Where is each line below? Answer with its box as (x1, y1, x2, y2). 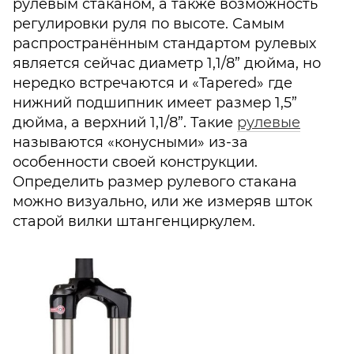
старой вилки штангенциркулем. (13, 213, 255, 231)
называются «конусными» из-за (13, 134, 248, 152)
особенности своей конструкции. (13, 153, 258, 171)
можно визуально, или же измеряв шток (13, 193, 312, 211)
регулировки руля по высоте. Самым (13, 15, 284, 33)
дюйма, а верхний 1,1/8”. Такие (13, 114, 237, 132)
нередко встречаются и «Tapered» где (13, 74, 292, 92)
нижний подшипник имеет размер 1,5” (13, 94, 297, 112)
